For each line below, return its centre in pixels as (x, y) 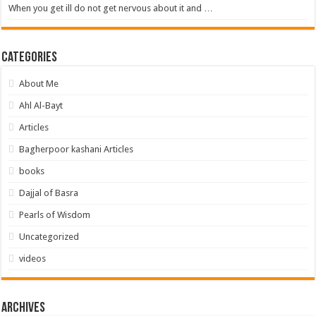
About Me (39, 83)
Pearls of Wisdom (55, 214)
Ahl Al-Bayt (41, 105)
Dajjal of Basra (49, 193)
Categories (30, 57)
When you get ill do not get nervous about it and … (111, 8)
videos (33, 258)
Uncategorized (49, 236)
